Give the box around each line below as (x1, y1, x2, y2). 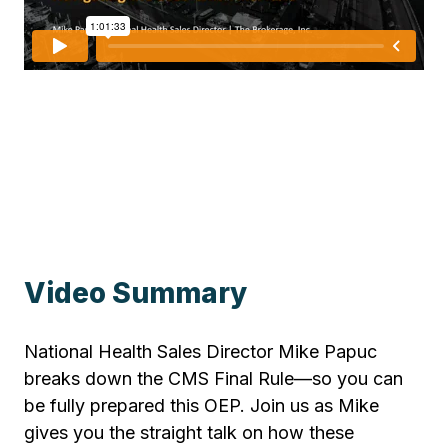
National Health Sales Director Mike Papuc (24, 341, 377, 363)
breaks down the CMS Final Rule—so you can (24, 368, 403, 390)
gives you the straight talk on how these (24, 422, 354, 444)
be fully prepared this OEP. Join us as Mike (24, 395, 379, 417)
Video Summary (24, 276, 247, 310)
